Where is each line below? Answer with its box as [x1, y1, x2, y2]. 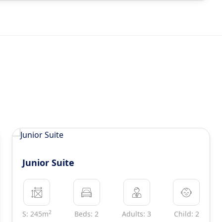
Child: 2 [173, 209, 199, 219]
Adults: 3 [122, 209, 152, 219]
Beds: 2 [74, 209, 99, 219]
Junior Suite [22, 157, 74, 168]
